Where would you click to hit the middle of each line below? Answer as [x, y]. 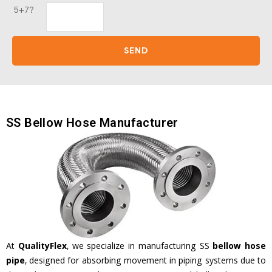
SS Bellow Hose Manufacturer [92, 123]
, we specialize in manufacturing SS [140, 247]
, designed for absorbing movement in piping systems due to [145, 262]
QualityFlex [42, 247]
